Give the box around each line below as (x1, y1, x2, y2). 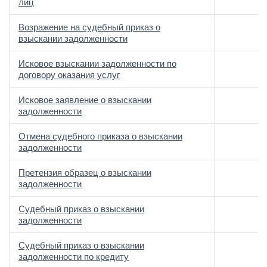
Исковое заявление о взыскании (18, 95, 151, 105)
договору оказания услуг (18, 70, 120, 80)
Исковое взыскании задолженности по (18, 58, 176, 69)
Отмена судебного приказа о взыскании (18, 131, 182, 141)
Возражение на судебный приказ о (18, 22, 160, 32)
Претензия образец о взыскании (18, 167, 151, 178)
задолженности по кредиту (18, 252, 129, 262)
